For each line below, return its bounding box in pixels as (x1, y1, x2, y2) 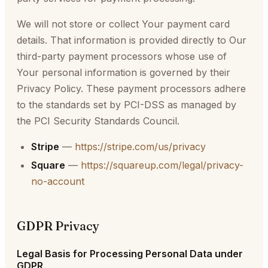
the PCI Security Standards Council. (17, 115, 179, 127)
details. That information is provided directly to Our (17, 34, 246, 46)
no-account (31, 175, 84, 187)
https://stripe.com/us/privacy (75, 141, 206, 153)
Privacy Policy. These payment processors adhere (17, 83, 246, 95)
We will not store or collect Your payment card (17, 18, 230, 30)
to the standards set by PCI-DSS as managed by (17, 99, 236, 111)
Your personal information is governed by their (17, 66, 230, 78)
